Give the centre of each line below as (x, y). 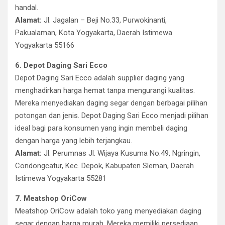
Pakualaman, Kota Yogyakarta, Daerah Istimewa (94, 33)
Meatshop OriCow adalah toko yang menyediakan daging (108, 211)
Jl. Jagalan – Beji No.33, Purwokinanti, (104, 20)
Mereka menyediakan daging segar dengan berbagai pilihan (111, 103)
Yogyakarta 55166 (45, 45)
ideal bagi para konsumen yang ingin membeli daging (101, 128)
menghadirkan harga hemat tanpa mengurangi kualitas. (105, 90)
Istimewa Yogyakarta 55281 (61, 178)
